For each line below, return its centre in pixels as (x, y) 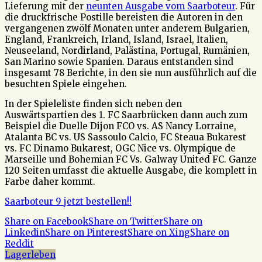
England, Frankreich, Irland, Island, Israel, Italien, (116, 40)
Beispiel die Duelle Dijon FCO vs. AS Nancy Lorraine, (120, 126)
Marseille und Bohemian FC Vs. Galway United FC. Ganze (131, 160)
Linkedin (25, 233)
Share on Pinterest (86, 233)
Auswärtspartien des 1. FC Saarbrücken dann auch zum (126, 115)
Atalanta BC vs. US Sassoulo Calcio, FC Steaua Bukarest (125, 137)
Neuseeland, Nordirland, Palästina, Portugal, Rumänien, (127, 51)
